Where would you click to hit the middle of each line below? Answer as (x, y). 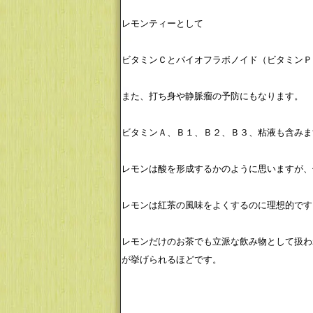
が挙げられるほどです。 (172, 259)
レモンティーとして (162, 22)
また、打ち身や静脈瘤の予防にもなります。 (212, 95)
